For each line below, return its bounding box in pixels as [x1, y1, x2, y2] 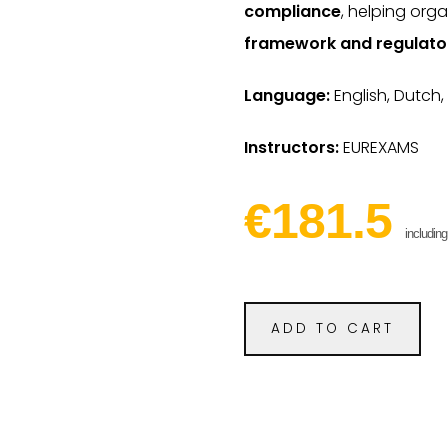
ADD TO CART [271, 319, 394, 338]
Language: [244, 84, 330, 107]
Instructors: [244, 136, 339, 159]
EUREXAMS [339, 136, 419, 159]
